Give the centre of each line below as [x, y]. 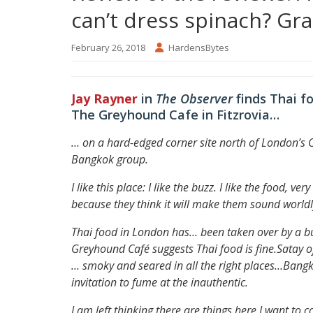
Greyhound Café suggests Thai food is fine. [174, 248]
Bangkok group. [110, 159]
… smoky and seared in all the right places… [177, 265]
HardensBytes [199, 47]
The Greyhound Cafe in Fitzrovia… [175, 114]
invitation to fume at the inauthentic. [160, 282]
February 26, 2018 [108, 47]
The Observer [196, 98]
